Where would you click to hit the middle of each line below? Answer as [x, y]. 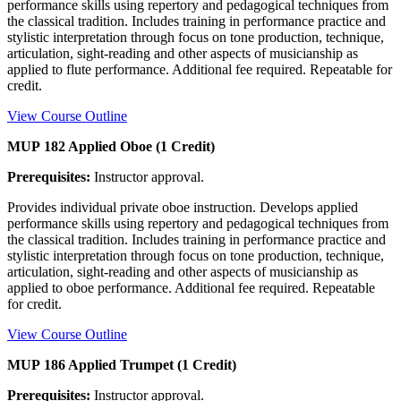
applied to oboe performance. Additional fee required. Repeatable [191, 287]
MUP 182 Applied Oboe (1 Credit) [111, 146]
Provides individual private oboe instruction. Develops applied [183, 207]
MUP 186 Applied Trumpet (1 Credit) [122, 364]
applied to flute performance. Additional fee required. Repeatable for [200, 69]
